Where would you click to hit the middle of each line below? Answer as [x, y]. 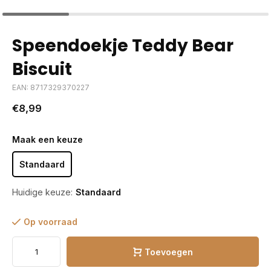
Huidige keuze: [42, 192]
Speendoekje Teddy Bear [123, 46]
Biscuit [42, 69]
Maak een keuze [47, 139]
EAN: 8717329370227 [51, 87]
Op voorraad [51, 222]
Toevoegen [168, 252]
